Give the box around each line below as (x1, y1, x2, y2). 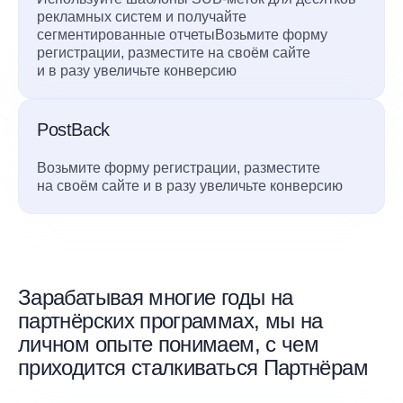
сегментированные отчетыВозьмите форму (37, 26, 327, 42)
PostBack (37, 119, 110, 139)
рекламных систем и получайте (37, 8, 246, 24)
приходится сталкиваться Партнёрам (18, 354, 368, 380)
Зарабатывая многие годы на (18, 284, 293, 309)
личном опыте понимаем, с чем (18, 331, 319, 356)
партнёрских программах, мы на (18, 308, 323, 333)
